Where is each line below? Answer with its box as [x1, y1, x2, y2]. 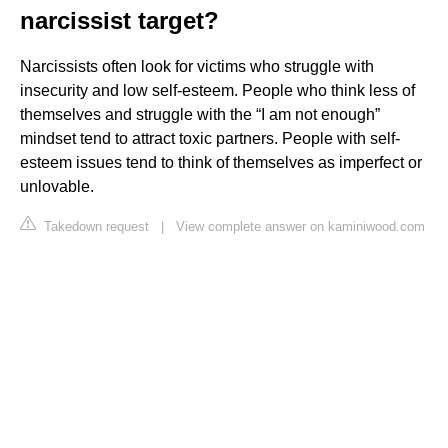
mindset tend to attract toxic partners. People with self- [20, 129, 400, 147]
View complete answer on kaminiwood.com [176, 218, 425, 234]
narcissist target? [20, 6, 219, 34]
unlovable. [20, 177, 94, 195]
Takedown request [40, 218, 149, 234]
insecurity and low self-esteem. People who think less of [20, 81, 415, 99]
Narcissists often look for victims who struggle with [20, 57, 374, 75]
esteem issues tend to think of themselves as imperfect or [20, 153, 422, 171]
